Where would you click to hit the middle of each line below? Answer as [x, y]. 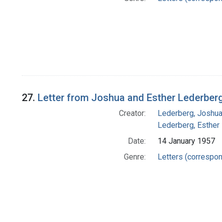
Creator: [132, 113]
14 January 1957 [186, 141]
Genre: [135, 157]
